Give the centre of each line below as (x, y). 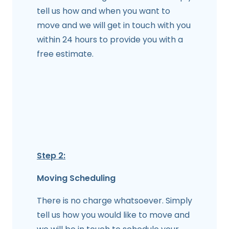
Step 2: (51, 156)
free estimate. (65, 54)
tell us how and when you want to (104, 11)
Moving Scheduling (76, 178)
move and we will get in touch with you (114, 26)
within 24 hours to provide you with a (110, 40)
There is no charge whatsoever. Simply (114, 201)
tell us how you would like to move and (113, 215)
